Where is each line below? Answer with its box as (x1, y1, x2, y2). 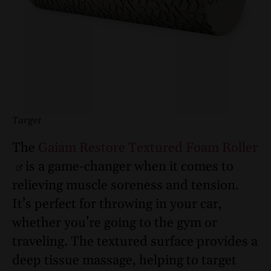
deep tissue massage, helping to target (12, 252, 237, 270)
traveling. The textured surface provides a (12, 233, 258, 251)
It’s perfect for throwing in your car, (12, 196, 222, 214)
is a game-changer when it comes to (22, 158, 233, 176)
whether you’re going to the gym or (12, 215, 217, 232)
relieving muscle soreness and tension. (12, 177, 239, 195)
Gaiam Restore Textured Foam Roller (38, 140, 258, 157)
